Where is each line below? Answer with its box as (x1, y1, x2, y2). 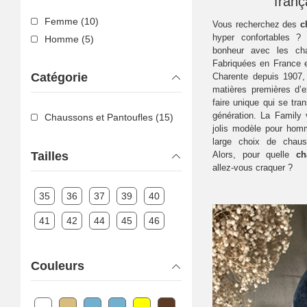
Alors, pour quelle (212, 149, 296, 160)
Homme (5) (45, 33, 94, 45)
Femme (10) (45, 15, 99, 27)
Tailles (31, 149, 69, 163)
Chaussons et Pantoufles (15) (45, 112, 173, 123)
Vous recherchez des (212, 19, 300, 29)
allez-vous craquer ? (212, 162, 293, 173)
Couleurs (31, 259, 84, 273)
